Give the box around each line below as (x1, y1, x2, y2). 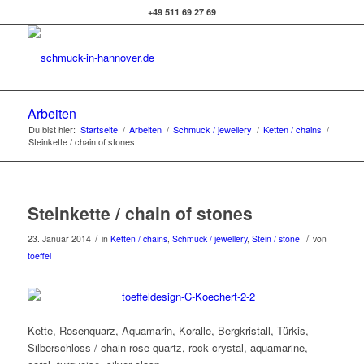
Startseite (80, 123, 118, 136)
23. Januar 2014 (27, 232, 91, 245)
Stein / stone (251, 232, 300, 245)
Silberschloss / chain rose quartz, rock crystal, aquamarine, (27, 340, 308, 356)
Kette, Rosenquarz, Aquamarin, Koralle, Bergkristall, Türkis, (27, 323, 309, 339)
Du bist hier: (28, 123, 76, 136)
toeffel (27, 249, 51, 262)
